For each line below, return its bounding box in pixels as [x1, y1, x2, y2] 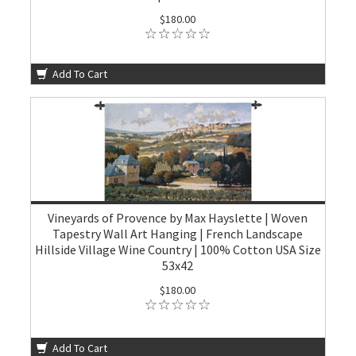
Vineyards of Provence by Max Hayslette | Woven [48, 210, 308, 226]
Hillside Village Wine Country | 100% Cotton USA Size [34, 242, 321, 257]
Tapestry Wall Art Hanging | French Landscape [52, 226, 304, 242]
